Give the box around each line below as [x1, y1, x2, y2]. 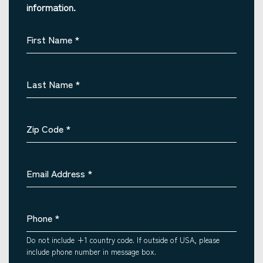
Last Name [26, 77, 73, 91]
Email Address [26, 166, 85, 180]
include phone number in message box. [26, 246, 156, 257]
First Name [26, 32, 72, 46]
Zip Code [26, 122, 63, 136]
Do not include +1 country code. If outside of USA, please [26, 234, 220, 245]
